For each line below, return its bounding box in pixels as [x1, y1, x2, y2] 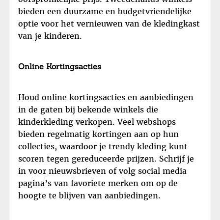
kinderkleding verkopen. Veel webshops [18, 116, 176, 127]
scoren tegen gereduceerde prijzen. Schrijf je [18, 153, 194, 164]
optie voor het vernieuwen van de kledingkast [18, 19, 200, 29]
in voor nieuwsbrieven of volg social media [18, 165, 187, 176]
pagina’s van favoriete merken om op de [18, 178, 178, 188]
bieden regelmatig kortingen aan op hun [18, 129, 179, 139]
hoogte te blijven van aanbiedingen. [18, 190, 161, 200]
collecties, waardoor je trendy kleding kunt [18, 141, 188, 151]
